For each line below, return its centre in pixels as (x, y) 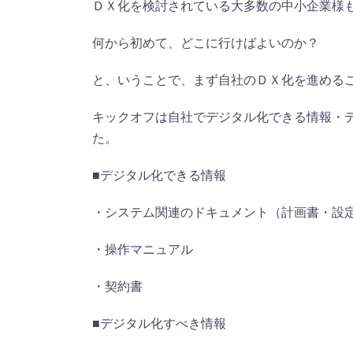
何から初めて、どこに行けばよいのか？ (206, 43)
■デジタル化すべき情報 (159, 323)
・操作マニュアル (143, 249)
